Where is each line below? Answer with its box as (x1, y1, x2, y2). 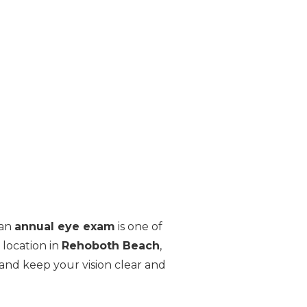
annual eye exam (14, 219, 115, 233)
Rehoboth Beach (61, 238, 160, 252)
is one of (114, 219, 162, 233)
